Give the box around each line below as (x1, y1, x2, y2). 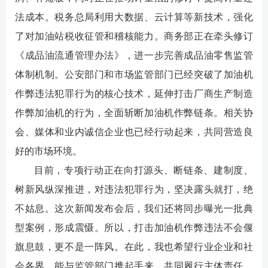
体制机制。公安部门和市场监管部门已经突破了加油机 (15, 69, 253, 80)
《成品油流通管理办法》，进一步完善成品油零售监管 (15, 50, 253, 61)
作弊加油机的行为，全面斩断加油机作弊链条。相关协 (15, 108, 253, 118)
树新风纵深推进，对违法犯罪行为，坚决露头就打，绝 (15, 184, 253, 195)
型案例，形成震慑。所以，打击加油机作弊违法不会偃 (15, 223, 253, 233)
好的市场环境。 (15, 146, 82, 157)
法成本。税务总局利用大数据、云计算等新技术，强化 (15, 12, 253, 23)
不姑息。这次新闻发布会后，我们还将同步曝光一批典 (15, 203, 253, 214)
